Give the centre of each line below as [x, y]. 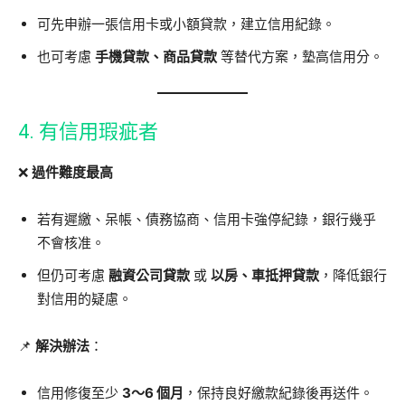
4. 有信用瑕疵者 [88, 132]
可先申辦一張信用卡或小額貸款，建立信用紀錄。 [186, 24]
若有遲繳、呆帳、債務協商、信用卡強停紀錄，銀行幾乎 [207, 219]
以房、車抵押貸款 [265, 275]
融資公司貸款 [149, 275]
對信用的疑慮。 [85, 299]
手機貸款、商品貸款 [156, 57]
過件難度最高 [72, 172]
